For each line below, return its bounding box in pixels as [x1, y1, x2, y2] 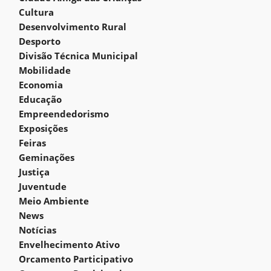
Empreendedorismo [19, 108, 109, 120]
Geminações [19, 151, 74, 163]
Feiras [19, 137, 46, 149]
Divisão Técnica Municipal [19, 50, 138, 62]
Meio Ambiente [19, 195, 89, 207]
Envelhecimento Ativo [19, 238, 120, 250]
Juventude [19, 180, 67, 192]
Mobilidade [19, 64, 71, 76]
